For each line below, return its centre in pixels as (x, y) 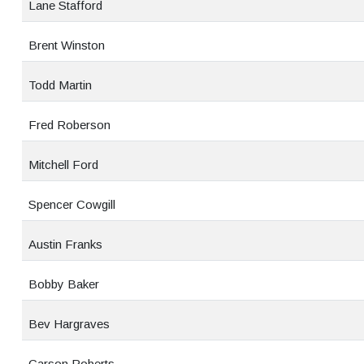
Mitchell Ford (63, 165)
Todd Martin (60, 85)
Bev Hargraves (69, 324)
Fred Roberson (69, 125)
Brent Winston (67, 45)
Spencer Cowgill (72, 204)
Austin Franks (65, 244)
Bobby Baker (64, 284)
